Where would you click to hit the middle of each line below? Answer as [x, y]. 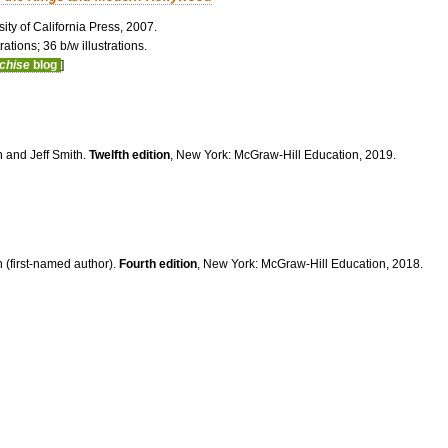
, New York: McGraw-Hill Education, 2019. [283, 154]
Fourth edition [158, 263]
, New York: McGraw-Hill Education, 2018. [310, 263]
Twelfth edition [129, 154]
